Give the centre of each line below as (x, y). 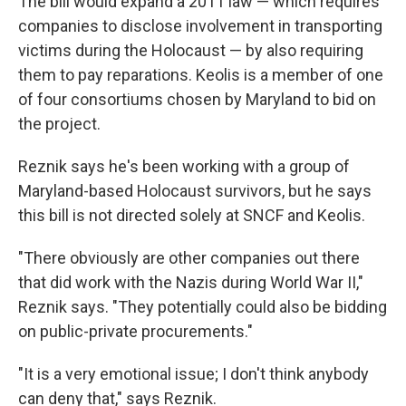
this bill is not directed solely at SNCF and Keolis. (192, 215)
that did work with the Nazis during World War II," (191, 282)
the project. (59, 124)
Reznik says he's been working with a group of (184, 166)
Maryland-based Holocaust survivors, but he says (195, 191)
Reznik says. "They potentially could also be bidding (203, 307)
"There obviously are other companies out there (189, 258)
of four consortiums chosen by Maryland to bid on (197, 99)
